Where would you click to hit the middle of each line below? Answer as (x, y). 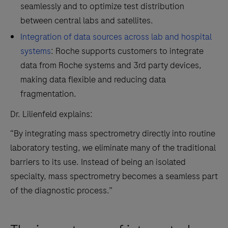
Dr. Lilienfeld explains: (51, 114)
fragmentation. (48, 94)
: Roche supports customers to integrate (127, 51)
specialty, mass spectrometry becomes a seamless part (114, 176)
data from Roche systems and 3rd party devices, (111, 65)
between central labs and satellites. (88, 20)
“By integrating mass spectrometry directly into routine (113, 133)
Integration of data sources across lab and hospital (116, 37)
